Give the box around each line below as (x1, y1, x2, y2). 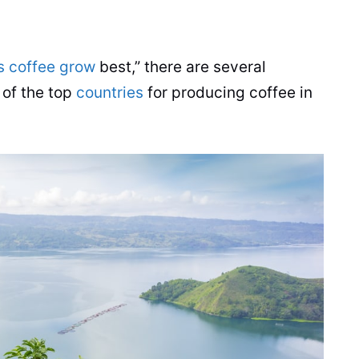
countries (76, 83, 143, 102)
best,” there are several (95, 57, 266, 76)
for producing (143, 83, 249, 102)
